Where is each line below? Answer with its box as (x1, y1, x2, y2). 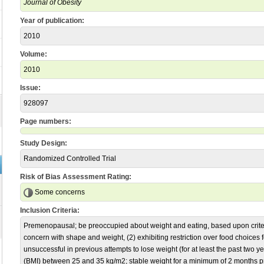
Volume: (20, 50, 47, 58)
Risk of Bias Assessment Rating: (20, 173, 131, 181)
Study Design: (20, 139, 67, 147)
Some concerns (33, 188, 85, 196)
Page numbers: (20, 117, 71, 126)
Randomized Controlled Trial (24, 154, 116, 163)
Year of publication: (20, 16, 84, 25)
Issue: (20, 84, 41, 92)
